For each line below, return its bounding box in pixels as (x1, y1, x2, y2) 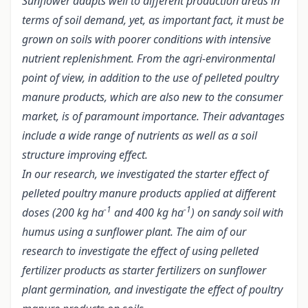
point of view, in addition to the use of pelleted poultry (22, 70, 278, 86)
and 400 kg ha (111, 205, 184, 221)
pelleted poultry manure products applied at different (22, 186, 276, 201)
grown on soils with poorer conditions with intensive (22, 32, 271, 47)
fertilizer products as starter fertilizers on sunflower (22, 263, 266, 278)
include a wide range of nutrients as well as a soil (22, 128, 257, 144)
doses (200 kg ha (22, 205, 104, 221)
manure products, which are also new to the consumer (22, 89, 283, 105)
